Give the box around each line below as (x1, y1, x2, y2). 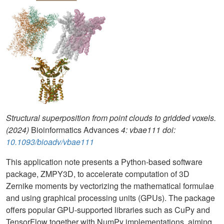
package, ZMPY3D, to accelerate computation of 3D (6, 168, 189, 180)
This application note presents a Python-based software (6, 156, 202, 168)
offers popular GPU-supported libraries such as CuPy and (6, 204, 210, 216)
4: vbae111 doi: (119, 124, 175, 136)
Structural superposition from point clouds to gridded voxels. (6, 112, 216, 124)
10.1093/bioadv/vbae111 (6, 136, 94, 148)
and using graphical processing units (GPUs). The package (6, 192, 215, 204)
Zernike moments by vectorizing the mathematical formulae (6, 180, 214, 192)
